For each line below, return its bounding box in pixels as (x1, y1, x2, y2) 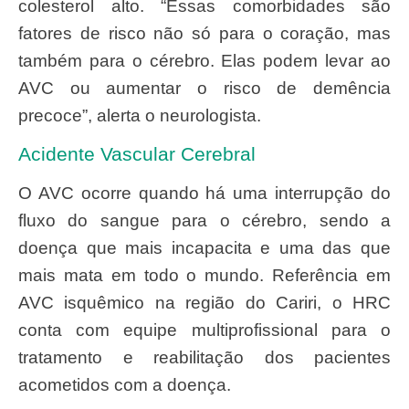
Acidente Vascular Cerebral (18, 143, 256, 165)
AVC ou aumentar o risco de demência (18, 78, 391, 98)
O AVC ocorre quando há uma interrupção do (18, 184, 32, 204)
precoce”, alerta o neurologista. (18, 105, 261, 125)
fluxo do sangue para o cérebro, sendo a (18, 211, 391, 231)
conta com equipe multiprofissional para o (18, 320, 391, 341)
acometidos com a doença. (18, 375, 231, 395)
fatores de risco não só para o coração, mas (18, 23, 391, 43)
